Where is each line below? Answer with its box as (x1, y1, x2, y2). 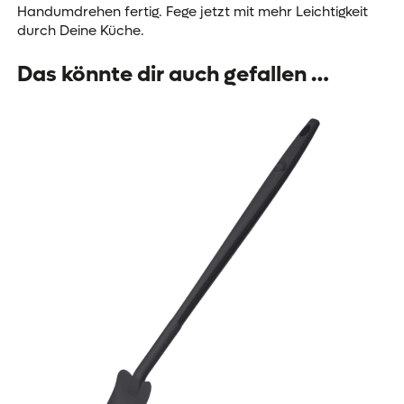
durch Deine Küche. (16, 21, 144, 40)
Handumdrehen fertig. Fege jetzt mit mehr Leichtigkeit (16, 2, 368, 21)
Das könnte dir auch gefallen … (16, 60, 329, 88)
